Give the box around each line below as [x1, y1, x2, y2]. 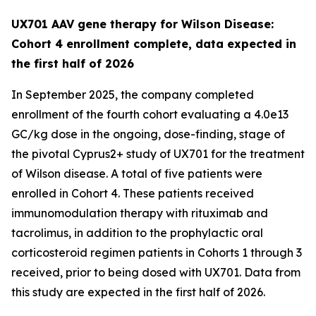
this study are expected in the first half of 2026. [11, 285, 265, 299]
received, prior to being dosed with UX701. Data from [11, 265, 300, 279]
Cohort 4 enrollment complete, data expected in [11, 37, 296, 51]
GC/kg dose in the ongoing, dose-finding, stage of [11, 127, 285, 141]
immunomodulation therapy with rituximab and [11, 206, 268, 220]
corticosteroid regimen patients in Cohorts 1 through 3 [11, 245, 302, 260]
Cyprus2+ [73, 147, 123, 161]
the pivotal [11, 147, 73, 161]
